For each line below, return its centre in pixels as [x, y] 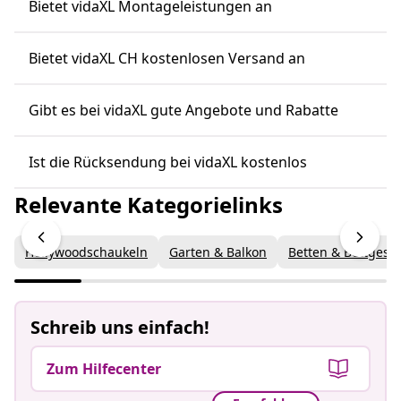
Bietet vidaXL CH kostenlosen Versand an [167, 58]
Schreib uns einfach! [120, 327]
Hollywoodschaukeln [86, 252]
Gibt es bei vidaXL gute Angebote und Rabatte [183, 110]
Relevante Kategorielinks [149, 204]
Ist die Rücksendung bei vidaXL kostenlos [168, 162]
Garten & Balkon [218, 252]
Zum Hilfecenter [104, 368]
